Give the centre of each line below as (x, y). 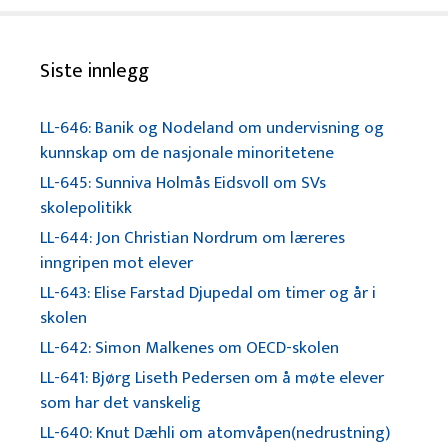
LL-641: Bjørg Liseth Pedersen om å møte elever (212, 378)
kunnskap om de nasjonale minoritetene (187, 153)
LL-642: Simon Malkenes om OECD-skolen (189, 348)
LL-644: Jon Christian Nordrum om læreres (192, 238)
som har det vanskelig (120, 403)
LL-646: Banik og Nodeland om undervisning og (212, 128)
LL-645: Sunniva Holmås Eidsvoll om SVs (183, 183)
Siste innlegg (94, 71)
